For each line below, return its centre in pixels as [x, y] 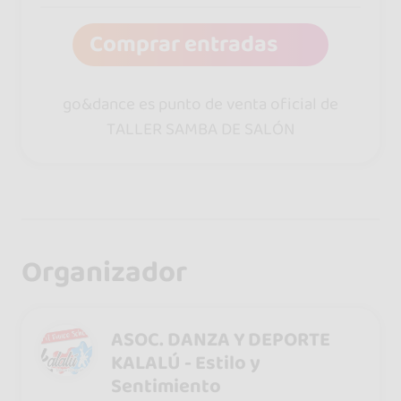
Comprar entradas [183, 45]
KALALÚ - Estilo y [185, 363]
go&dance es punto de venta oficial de [200, 104]
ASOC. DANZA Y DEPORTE [220, 339]
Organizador [104, 273]
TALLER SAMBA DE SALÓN [200, 129]
